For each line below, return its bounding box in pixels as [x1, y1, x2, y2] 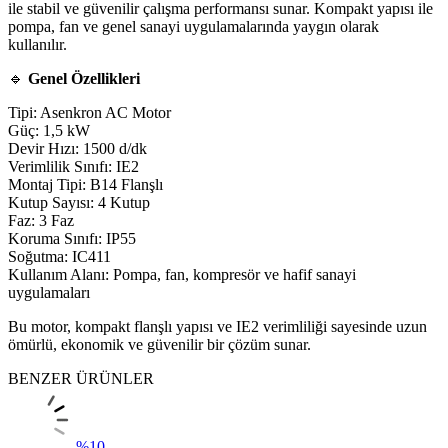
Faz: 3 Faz [8, 211, 74, 229]
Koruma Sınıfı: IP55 [8, 229, 136, 247]
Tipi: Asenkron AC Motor [8, 103, 171, 121]
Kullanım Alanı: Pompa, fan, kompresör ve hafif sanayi [8, 265, 356, 283]
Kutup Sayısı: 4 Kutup [8, 193, 150, 211]
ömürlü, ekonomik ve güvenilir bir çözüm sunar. [8, 335, 311, 353]
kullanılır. [8, 35, 67, 53]
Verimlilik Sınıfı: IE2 [8, 157, 139, 175]
